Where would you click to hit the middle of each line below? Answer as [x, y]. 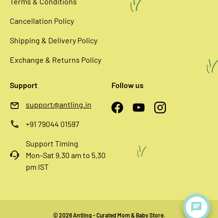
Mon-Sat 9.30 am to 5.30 [66, 155]
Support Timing [52, 143]
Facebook [133, 112]
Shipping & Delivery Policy [54, 40]
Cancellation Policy [42, 20]
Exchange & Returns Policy [55, 59]
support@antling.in [59, 104]
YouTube [153, 112]
